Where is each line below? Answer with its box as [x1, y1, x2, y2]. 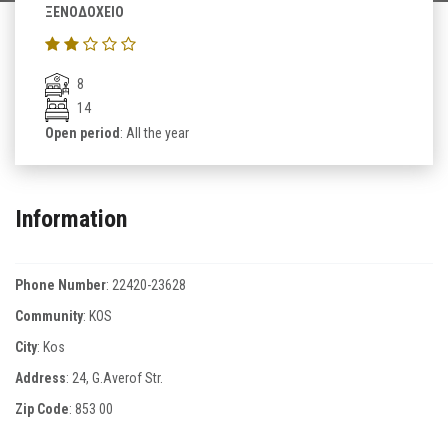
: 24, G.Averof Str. [66, 369, 163, 386]
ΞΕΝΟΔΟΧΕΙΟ [45, 4, 124, 20]
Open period [45, 124, 120, 141]
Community [15, 307, 83, 324]
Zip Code [15, 400, 69, 417]
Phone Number [15, 276, 106, 293]
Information [15, 204, 127, 233]
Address [15, 369, 66, 386]
